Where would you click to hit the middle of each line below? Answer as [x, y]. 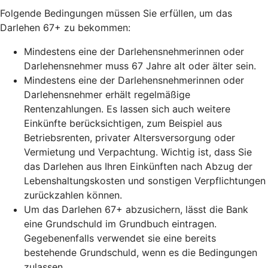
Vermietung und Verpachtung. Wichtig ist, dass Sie [138, 152]
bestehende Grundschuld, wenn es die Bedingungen [141, 253]
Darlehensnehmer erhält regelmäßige [107, 95]
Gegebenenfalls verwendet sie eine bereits [120, 238]
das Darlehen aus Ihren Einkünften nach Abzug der [138, 167]
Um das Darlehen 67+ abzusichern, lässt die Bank [136, 210]
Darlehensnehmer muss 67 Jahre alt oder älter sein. [140, 66]
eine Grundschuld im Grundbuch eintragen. [120, 224]
